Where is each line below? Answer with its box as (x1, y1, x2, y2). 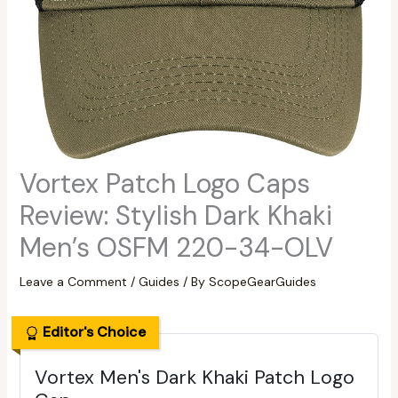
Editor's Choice (38, 322, 146, 342)
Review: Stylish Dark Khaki (19, 198, 332, 234)
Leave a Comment (19, 274, 127, 291)
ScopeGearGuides (208, 274, 316, 291)
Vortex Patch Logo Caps (19, 166, 310, 202)
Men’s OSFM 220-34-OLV (19, 230, 333, 266)
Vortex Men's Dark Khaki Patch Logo (34, 364, 354, 391)
